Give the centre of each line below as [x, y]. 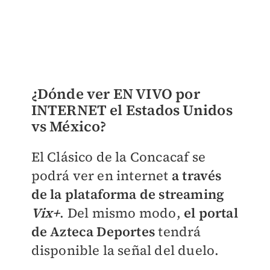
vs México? [69, 127]
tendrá [180, 232]
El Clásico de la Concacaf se [118, 157]
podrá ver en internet [101, 176]
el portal [211, 213]
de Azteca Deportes [95, 232]
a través [196, 176]
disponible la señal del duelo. [125, 250]
